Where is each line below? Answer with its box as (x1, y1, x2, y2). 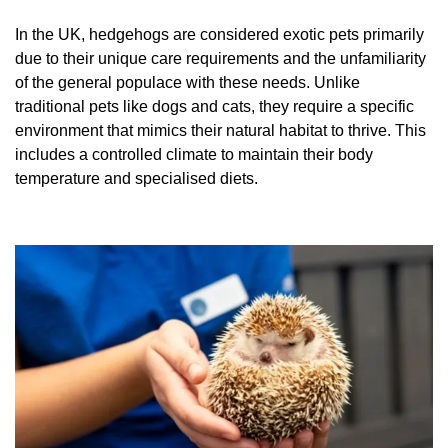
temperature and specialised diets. (15, 170, 258, 188)
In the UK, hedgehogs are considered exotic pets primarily (15, 26, 424, 44)
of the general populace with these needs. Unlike (15, 74, 360, 92)
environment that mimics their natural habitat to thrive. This (15, 122, 426, 140)
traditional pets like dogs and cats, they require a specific (15, 98, 414, 116)
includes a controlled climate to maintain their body (15, 146, 373, 164)
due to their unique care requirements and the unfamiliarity (15, 50, 426, 68)
